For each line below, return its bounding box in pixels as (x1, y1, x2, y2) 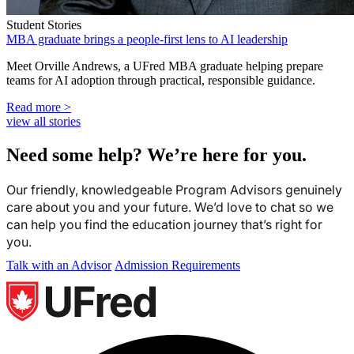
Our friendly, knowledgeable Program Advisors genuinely (6, 182, 342, 198)
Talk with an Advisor (6, 258, 111, 273)
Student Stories (6, 17, 81, 32)
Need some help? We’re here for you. (6, 144, 307, 165)
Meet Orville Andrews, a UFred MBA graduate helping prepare (6, 58, 323, 73)
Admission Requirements (115, 258, 240, 273)
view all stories (6, 114, 81, 128)
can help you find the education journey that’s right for (6, 217, 322, 233)
